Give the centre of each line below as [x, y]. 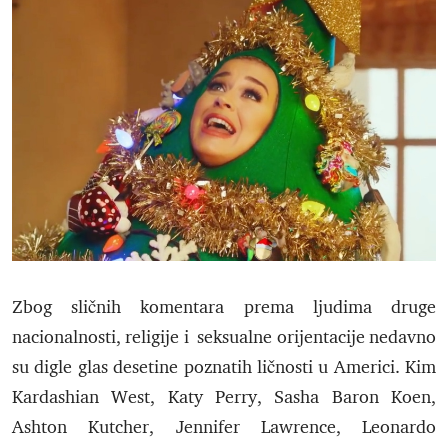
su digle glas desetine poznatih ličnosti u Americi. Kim [224, 367]
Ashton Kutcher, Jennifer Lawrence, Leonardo [224, 427]
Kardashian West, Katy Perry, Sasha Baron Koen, [224, 397]
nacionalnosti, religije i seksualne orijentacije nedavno [224, 337]
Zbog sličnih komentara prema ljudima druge [224, 307]
